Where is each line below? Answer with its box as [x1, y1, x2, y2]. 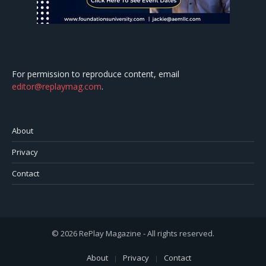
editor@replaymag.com [12, 81, 102, 93]
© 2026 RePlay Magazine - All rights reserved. [52, 228, 214, 239]
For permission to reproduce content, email [12, 68, 179, 80]
